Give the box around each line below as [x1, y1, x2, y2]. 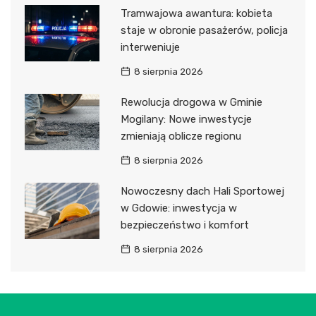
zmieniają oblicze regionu [120, 130, 241, 143]
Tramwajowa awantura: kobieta [120, 7, 272, 20]
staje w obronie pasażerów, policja [120, 24, 288, 37]
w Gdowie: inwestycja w [120, 202, 237, 215]
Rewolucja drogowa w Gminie [120, 96, 262, 109]
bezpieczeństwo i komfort [120, 219, 249, 232]
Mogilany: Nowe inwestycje [120, 113, 252, 126]
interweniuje [120, 41, 180, 54]
